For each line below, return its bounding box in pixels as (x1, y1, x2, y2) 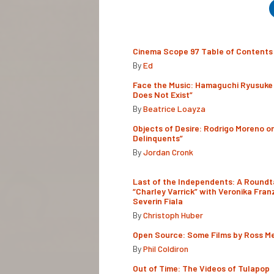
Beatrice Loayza (143, 103, 206, 114)
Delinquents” (133, 132, 183, 143)
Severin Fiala (133, 195, 183, 206)
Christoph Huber (143, 209, 203, 220)
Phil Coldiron (143, 243, 188, 254)
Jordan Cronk (143, 146, 193, 157)
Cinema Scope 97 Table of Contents (133, 45, 273, 56)
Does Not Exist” (133, 89, 193, 100)
